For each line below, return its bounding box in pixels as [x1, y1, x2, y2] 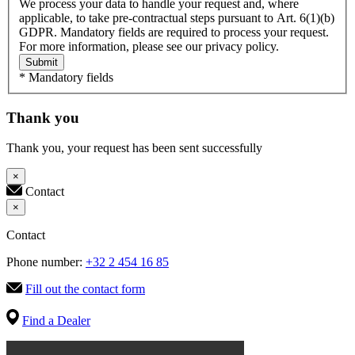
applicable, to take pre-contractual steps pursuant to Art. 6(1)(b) [19, 10, 334, 25]
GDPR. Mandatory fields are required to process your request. [19, 25, 329, 39]
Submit [25, 55, 58, 68]
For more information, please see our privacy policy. [19, 39, 279, 53]
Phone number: [6, 255, 86, 269]
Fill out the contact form [25, 282, 145, 296]
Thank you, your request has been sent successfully [6, 141, 262, 155]
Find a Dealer [22, 314, 90, 328]
